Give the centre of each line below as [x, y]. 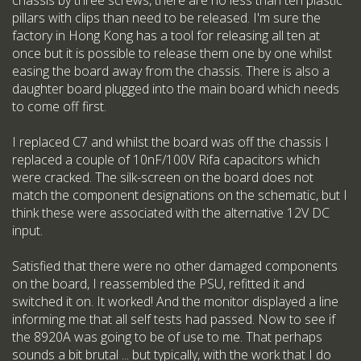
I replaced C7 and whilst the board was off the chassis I [170, 142]
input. [27, 231]
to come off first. [59, 107]
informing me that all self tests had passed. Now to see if [174, 320]
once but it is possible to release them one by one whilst [172, 54]
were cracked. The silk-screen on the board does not [163, 178]
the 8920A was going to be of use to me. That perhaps [167, 337]
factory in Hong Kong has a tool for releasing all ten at [166, 36]
